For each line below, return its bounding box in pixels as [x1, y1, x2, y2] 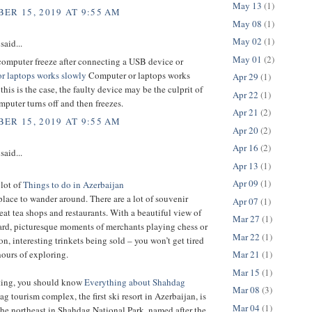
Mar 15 [233, 265, 260, 279]
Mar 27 [233, 212, 260, 226]
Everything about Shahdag [84, 276, 185, 289]
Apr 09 [233, 177, 258, 190]
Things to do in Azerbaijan [23, 178, 124, 192]
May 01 [233, 52, 262, 65]
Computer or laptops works [88, 69, 190, 82]
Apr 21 [233, 106, 258, 119]
